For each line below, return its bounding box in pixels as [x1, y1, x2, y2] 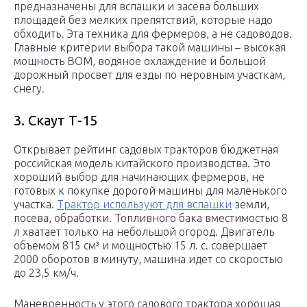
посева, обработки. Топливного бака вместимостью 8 [14, 212, 288, 225]
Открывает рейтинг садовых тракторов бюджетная [14, 143, 278, 156]
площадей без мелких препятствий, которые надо [14, 14, 273, 27]
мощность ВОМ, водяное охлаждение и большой [14, 55, 266, 68]
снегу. [14, 82, 45, 95]
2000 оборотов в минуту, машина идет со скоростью [14, 253, 283, 266]
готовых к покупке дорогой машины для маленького [14, 184, 287, 197]
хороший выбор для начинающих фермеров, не [14, 171, 265, 184]
